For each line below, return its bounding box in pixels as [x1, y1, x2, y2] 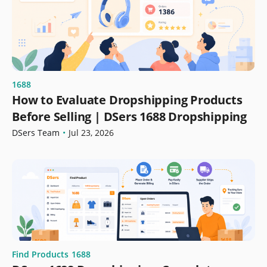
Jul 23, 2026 [69, 127, 114, 139]
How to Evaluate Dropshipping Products [12, 92, 243, 108]
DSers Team [12, 127, 60, 139]
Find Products [12, 249, 69, 260]
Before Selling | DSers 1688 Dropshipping [12, 108, 247, 125]
